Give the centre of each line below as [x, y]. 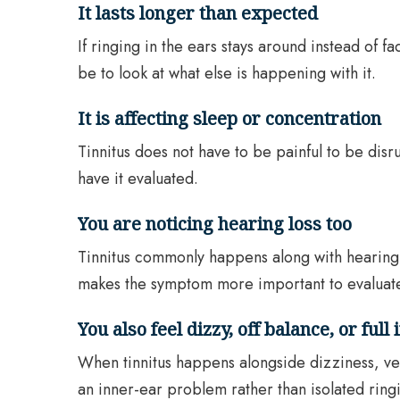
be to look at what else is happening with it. [227, 74]
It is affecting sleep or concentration [229, 119]
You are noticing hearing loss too [215, 224]
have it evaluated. [138, 179]
